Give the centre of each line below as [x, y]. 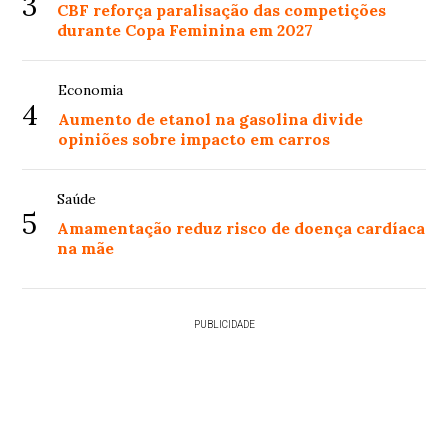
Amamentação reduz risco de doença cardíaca [241, 228]
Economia [91, 90]
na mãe [86, 248]
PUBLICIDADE [224, 325]
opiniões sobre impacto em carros [194, 139]
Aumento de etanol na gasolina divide [211, 119]
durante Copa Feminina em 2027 [185, 30]
